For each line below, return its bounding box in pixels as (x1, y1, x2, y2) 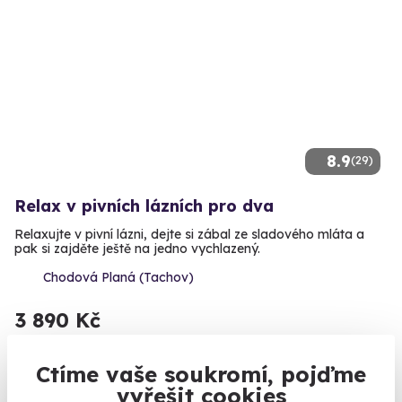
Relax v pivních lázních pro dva (14, 195, 274, 216)
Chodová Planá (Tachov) (43, 268, 194, 285)
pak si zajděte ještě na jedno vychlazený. (14, 240, 260, 257)
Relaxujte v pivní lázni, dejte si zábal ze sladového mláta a (14, 225, 364, 242)
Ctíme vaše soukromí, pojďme (36, 360, 366, 388)
